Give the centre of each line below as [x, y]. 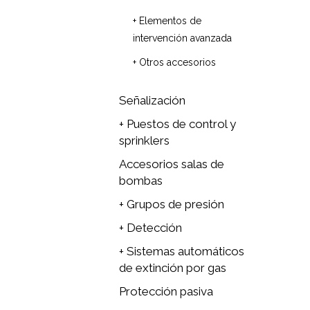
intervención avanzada [182, 38]
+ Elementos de [167, 21]
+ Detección [151, 228]
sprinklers [144, 140]
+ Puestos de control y [177, 124]
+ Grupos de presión [172, 204]
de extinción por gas [173, 268]
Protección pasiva [166, 291]
